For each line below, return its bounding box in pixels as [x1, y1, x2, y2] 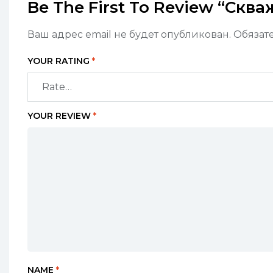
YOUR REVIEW [27, 110, 93, 122]
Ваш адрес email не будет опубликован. [27, 29, 231, 41]
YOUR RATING [27, 55, 92, 66]
